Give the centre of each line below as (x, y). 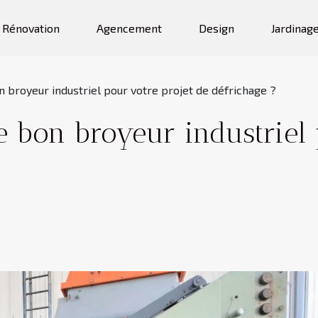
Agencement (129, 28)
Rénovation (31, 28)
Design (216, 28)
